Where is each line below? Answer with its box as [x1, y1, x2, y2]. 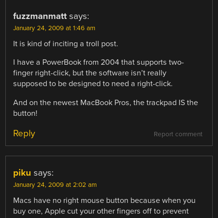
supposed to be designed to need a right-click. [13, 79, 173, 89]
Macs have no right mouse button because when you [13, 195, 196, 205]
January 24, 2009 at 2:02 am [13, 181, 97, 189]
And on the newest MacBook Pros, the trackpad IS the [13, 97, 199, 108]
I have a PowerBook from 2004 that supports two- [13, 57, 184, 68]
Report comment [153, 130, 202, 138]
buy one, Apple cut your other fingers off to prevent [13, 206, 189, 216]
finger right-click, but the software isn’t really [13, 68, 167, 78]
